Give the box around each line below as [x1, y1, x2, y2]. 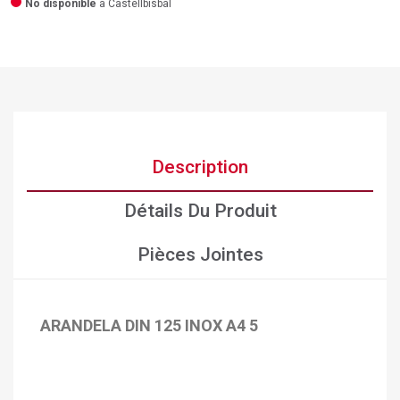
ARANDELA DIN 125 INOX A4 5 [40, 316, 258, 336]
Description [152, 156, 248, 179]
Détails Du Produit [123, 200, 277, 222]
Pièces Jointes [137, 244, 263, 266]
